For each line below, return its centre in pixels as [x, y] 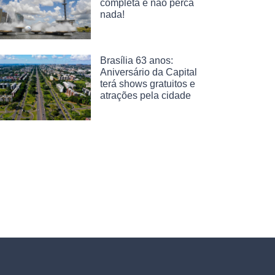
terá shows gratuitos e [148, 83]
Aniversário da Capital [149, 72]
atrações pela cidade [145, 95]
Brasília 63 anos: [137, 60]
